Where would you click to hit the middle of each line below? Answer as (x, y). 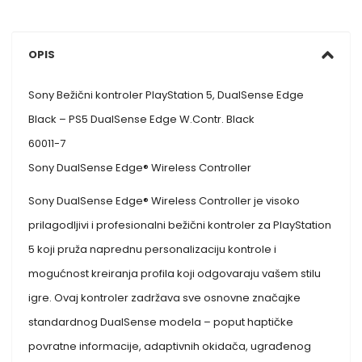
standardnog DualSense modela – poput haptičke (161, 322)
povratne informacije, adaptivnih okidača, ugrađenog (170, 346)
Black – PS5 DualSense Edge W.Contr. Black (142, 119)
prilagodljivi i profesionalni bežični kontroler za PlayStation (180, 225)
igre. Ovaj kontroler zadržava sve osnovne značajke (165, 297)
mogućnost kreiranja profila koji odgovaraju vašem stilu (175, 273)
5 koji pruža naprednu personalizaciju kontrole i (153, 249)
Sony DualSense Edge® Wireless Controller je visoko (164, 200)
